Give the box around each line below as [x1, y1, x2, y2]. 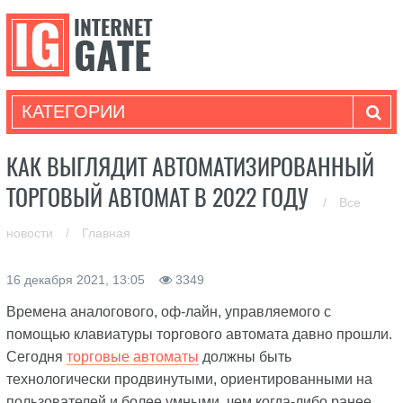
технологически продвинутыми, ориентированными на [5, 372, 372, 387]
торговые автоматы [66, 349, 199, 364]
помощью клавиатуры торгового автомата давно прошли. [5, 327, 392, 342]
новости [5, 226, 57, 240]
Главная [81, 226, 130, 240]
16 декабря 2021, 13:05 [5, 273, 148, 287]
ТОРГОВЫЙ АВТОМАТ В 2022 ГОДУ [5, 182, 314, 213]
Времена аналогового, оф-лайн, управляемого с [5, 304, 331, 319]
